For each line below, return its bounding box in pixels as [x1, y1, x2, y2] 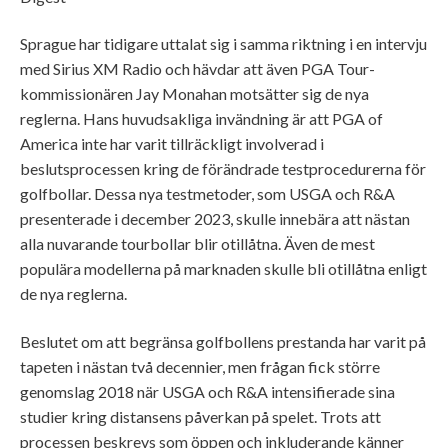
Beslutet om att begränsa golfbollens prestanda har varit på [20, 331, 426, 351]
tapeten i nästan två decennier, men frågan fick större [20, 356, 380, 376]
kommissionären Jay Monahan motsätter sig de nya [20, 84, 369, 104]
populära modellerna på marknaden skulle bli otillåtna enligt [20, 259, 427, 279]
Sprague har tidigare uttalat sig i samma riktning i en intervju [20, 34, 427, 54]
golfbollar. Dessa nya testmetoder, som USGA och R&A [20, 184, 395, 204]
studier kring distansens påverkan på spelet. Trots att [20, 406, 381, 426]
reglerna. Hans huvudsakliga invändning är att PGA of [20, 109, 383, 129]
